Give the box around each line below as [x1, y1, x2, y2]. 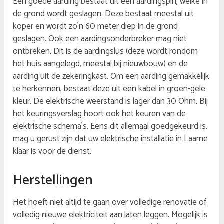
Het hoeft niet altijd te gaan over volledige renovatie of [13, 195, 207, 209]
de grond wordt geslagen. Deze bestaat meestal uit [13, 7, 194, 21]
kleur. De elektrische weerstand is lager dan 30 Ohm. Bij [13, 94, 208, 109]
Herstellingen [13, 168, 93, 192]
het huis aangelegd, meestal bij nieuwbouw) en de [13, 57, 188, 71]
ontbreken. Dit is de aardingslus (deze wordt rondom [13, 44, 198, 59]
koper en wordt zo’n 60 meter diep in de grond [13, 19, 178, 34]
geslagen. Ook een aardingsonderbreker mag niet [13, 32, 187, 46]
